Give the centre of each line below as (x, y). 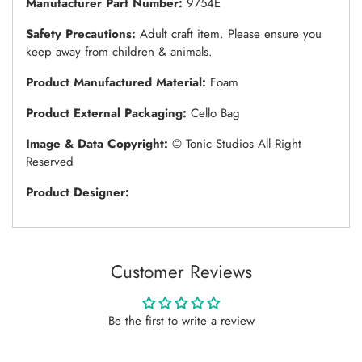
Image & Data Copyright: (99, 143)
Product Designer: (78, 192)
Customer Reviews (181, 271)
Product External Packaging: (108, 113)
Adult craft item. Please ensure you (231, 34)
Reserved (50, 161)
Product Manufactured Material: (118, 82)
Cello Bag (215, 113)
